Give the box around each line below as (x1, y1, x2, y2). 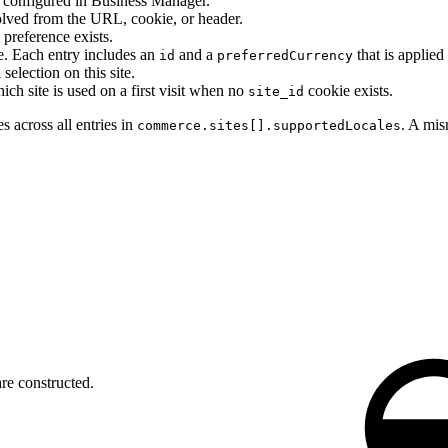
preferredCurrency (217, 47, 353, 63)
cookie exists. (304, 81, 393, 99)
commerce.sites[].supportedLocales (137, 117, 401, 133)
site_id (248, 83, 304, 99)
